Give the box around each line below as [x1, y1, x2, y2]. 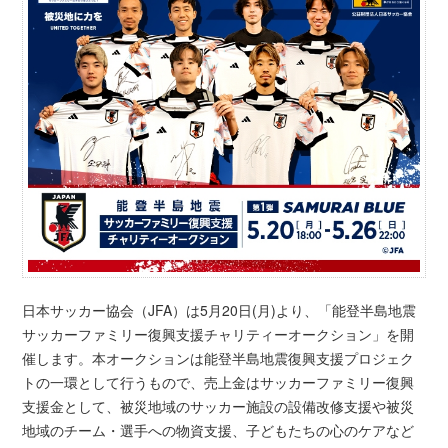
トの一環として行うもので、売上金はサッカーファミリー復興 [22, 372, 415, 393]
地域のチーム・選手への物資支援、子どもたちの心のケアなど [22, 420, 415, 441]
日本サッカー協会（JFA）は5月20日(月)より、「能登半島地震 [22, 300, 417, 321]
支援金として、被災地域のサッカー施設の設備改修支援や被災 [22, 396, 415, 417]
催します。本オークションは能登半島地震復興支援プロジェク [22, 348, 415, 369]
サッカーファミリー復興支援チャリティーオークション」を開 [22, 324, 415, 345]
